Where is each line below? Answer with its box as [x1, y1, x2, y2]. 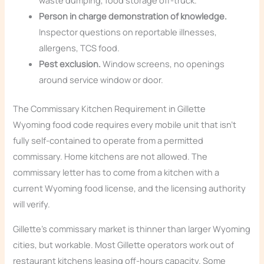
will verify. [13, 198, 51, 210]
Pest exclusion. [39, 58, 101, 70]
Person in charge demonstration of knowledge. [39, 10, 227, 22]
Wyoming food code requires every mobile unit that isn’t [13, 118, 237, 131]
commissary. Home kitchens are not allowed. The [13, 150, 208, 163]
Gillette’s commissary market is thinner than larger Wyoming [13, 222, 251, 235]
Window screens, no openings [101, 58, 225, 70]
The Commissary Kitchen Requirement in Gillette [13, 103, 206, 115]
